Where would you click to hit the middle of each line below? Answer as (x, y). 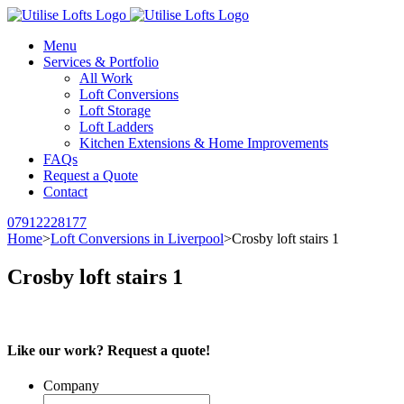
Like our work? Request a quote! (109, 351)
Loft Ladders (116, 127)
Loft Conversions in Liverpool (137, 239)
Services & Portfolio (101, 62)
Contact (65, 192)
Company (71, 386)
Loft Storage (115, 110)
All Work (106, 78)
